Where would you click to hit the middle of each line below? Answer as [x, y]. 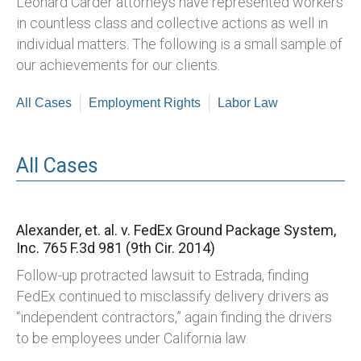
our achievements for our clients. [118, 65]
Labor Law [248, 103]
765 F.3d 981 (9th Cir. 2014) [129, 248]
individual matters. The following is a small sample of [179, 44]
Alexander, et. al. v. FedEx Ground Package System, [176, 230]
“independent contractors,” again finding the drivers [174, 317]
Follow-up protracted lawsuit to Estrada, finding [162, 276]
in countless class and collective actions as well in [172, 23]
